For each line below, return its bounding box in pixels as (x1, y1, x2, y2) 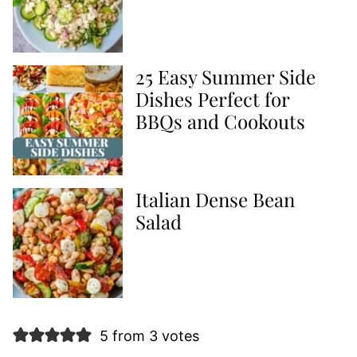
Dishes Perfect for (135, 85, 289, 112)
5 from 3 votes (99, 327, 199, 344)
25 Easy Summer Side (135, 63, 316, 89)
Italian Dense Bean (135, 186, 295, 212)
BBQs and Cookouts (135, 108, 305, 134)
